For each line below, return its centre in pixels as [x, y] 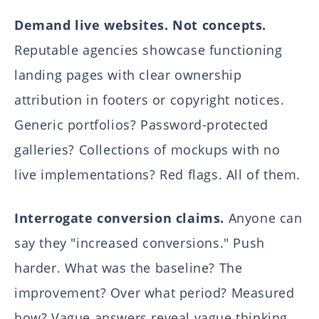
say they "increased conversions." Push [140, 243]
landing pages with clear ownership [128, 75]
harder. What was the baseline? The [129, 268]
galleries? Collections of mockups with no [147, 150]
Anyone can [263, 218]
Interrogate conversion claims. [119, 218]
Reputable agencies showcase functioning [148, 50]
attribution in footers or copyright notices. [150, 100]
